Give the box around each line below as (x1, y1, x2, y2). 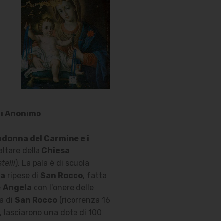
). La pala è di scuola (15, 158, 89, 168)
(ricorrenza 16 (57, 195, 110, 205)
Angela (2, 183, 32, 193)
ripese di (5, 171, 40, 181)
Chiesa (39, 146, 70, 156)
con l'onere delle (31, 183, 94, 193)
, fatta (82, 171, 107, 181)
